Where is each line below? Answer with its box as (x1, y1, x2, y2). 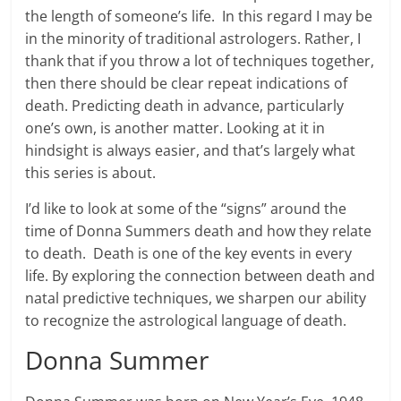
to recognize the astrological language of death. (25, 311, 347, 331)
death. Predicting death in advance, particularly (25, 96, 345, 116)
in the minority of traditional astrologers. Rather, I (25, 29, 362, 49)
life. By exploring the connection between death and (25, 266, 376, 286)
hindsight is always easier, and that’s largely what (25, 141, 356, 161)
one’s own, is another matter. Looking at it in (25, 118, 326, 139)
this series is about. (25, 163, 157, 183)
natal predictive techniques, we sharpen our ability (25, 288, 367, 309)
